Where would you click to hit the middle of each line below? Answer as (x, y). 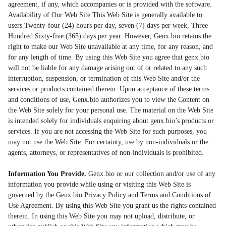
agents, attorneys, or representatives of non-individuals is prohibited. (106, 153)
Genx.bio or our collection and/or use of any (151, 174)
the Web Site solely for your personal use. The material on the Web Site (111, 110)
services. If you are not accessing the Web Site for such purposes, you (107, 132)
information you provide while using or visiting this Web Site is (99, 185)
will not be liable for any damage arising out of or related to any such (107, 68)
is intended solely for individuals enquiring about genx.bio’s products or (111, 121)
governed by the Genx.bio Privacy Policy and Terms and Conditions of (109, 195)
